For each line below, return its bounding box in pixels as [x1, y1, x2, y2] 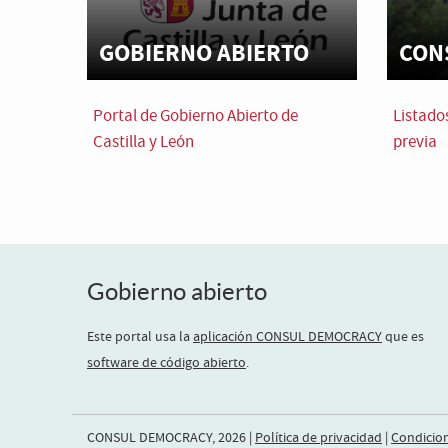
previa [393, 130, 437, 154]
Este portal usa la [87, 328, 193, 346]
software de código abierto [87, 354, 246, 372]
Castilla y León [93, 130, 194, 154]
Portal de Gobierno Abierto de [93, 104, 298, 128]
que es [382, 328, 424, 346]
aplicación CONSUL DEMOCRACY [193, 328, 382, 346]
